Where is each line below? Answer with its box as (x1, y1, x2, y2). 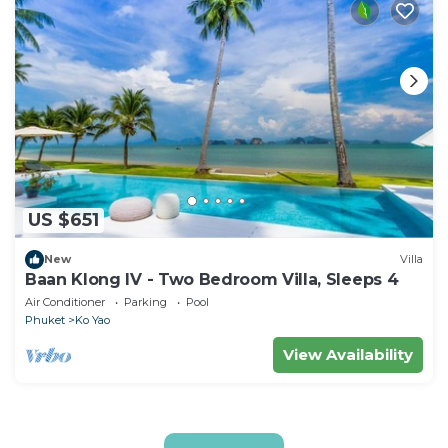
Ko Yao (75, 312, 110, 327)
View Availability (283, 344, 413, 364)
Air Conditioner (25, 294, 105, 309)
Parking (124, 294, 167, 309)
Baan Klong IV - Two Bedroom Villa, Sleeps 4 (25, 269, 399, 289)
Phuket (25, 312, 65, 327)
